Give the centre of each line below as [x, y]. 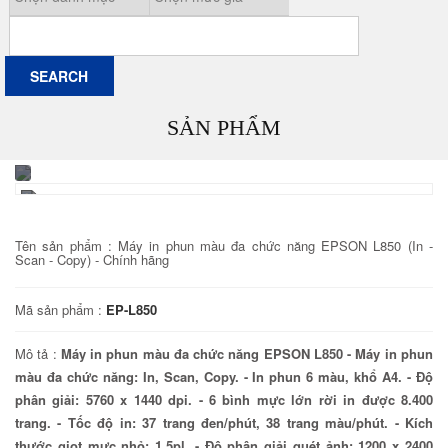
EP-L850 [131, 309]
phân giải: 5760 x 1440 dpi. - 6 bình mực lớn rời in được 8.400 [224, 399]
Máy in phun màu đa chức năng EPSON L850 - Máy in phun [247, 353]
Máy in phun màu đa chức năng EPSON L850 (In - [272, 245]
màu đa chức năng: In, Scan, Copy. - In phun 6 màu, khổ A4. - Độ [224, 376]
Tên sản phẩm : [63, 245]
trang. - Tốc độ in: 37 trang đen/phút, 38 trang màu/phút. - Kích [224, 422]
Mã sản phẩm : [60, 309]
